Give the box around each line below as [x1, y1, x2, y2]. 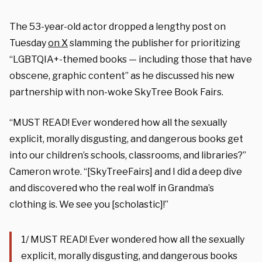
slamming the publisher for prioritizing [68, 37, 240, 49]
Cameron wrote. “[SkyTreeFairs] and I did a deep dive [9, 166, 242, 177]
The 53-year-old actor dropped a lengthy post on [9, 20, 226, 32]
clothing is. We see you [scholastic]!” [9, 198, 168, 210]
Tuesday [9, 37, 48, 49]
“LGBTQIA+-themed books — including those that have [9, 53, 252, 65]
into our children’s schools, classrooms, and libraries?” [9, 149, 246, 161]
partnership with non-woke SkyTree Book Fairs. [9, 86, 223, 98]
